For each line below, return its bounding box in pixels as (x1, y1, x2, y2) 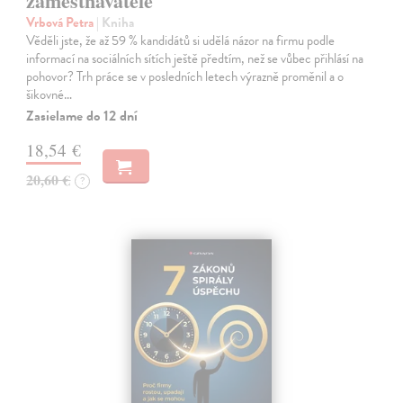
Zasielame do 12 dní (26, 105, 139, 128)
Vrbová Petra (26, 13, 97, 33)
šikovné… (26, 85, 73, 105)
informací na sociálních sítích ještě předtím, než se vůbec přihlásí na (26, 49, 364, 69)
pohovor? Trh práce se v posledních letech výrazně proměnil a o (26, 67, 345, 87)
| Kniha (96, 13, 135, 33)
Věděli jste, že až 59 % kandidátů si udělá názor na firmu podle (26, 31, 336, 51)
